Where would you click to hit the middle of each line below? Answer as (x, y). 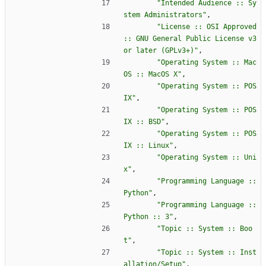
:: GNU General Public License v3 (190, 39)
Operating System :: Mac (209, 63)
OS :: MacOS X (151, 75)
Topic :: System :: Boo (207, 229)
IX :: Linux (146, 146)
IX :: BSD (142, 122)
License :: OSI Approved (209, 27)
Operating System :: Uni (209, 158)
